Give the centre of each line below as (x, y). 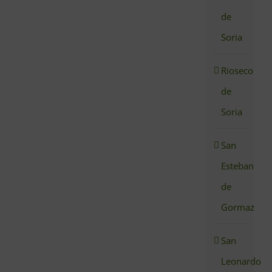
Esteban (238, 166)
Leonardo (241, 261)
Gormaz (238, 207)
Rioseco (237, 71)
